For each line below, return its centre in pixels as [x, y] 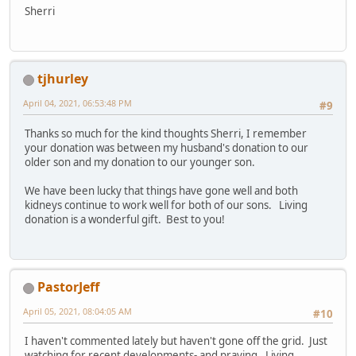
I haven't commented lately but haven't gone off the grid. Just [176, 341]
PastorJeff [68, 287]
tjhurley [63, 79]
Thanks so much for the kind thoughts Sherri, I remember [166, 133]
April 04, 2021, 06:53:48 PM [77, 103]
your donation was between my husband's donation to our [166, 147]
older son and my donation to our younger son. [140, 162]
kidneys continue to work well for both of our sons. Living [166, 205]
